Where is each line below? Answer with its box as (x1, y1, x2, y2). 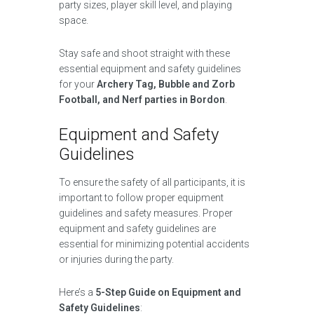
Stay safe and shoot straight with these (59, 48, 230, 59)
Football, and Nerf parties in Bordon (59, 94, 225, 105)
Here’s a (59, 287, 95, 298)
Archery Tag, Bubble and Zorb (97, 78, 235, 90)
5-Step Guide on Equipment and (95, 287, 241, 298)
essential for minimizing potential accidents (59, 238, 250, 250)
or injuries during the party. (59, 254, 174, 265)
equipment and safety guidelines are (59, 223, 216, 234)
